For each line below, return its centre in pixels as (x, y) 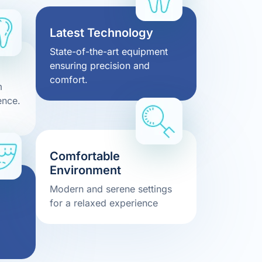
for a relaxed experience (104, 203)
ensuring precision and (100, 66)
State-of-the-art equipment (109, 52)
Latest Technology (101, 33)
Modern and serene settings (111, 189)
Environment (85, 170)
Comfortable (85, 156)
